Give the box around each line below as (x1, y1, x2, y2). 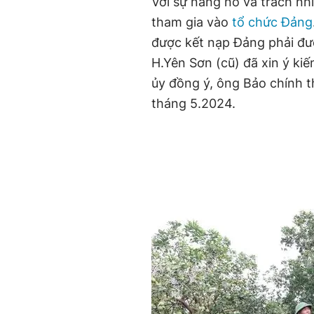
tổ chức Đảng (232, 15, 313, 29)
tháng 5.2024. (151, 96, 235, 111)
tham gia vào (151, 15, 232, 29)
